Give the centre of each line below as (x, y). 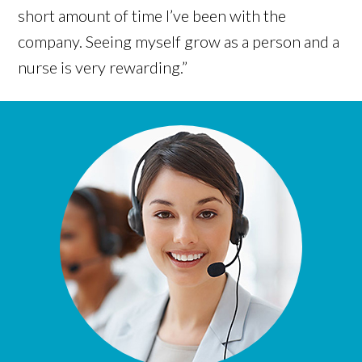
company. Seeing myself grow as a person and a (179, 42)
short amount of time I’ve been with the (152, 16)
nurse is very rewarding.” (103, 67)
